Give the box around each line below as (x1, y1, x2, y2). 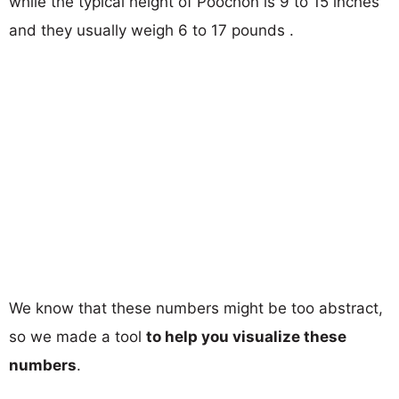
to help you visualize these (146, 327, 346, 346)
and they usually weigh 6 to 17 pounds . (9, 20, 294, 39)
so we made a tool (9, 327, 146, 346)
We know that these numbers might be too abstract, (9, 298, 383, 317)
